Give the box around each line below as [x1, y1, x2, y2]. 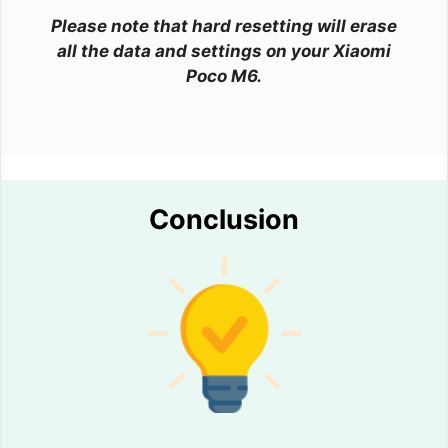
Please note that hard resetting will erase [51, 16, 397, 37]
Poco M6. [186, 66, 262, 87]
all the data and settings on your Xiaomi [57, 41, 391, 62]
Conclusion [149, 203, 299, 237]
